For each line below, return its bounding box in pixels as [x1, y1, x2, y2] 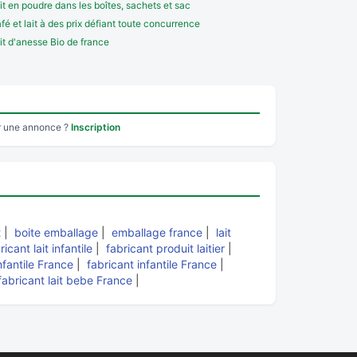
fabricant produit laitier [106, 241, 225, 255]
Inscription [71, 121, 120, 133]
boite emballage [14, 226, 98, 239]
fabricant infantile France [87, 257, 217, 271]
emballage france [112, 226, 202, 239]
